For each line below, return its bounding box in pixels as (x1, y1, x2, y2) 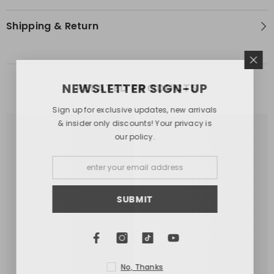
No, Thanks (122, 262, 166, 272)
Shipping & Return (6, 19, 99, 34)
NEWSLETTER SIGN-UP (64, 80, 210, 97)
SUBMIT (118, 193, 156, 206)
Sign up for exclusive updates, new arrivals (54, 105, 220, 115)
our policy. (117, 131, 157, 142)
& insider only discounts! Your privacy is (60, 118, 214, 128)
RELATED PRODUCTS (76, 80, 198, 96)
